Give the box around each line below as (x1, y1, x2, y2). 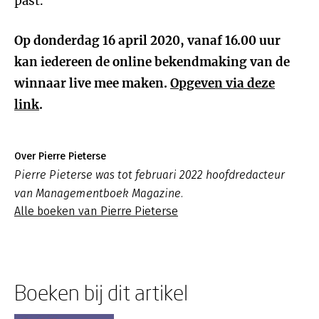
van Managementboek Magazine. (14, 187, 183, 200)
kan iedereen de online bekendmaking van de (14, 54, 290, 70)
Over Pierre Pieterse (14, 150, 106, 162)
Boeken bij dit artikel (14, 280, 188, 305)
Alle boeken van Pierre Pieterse (14, 204, 178, 218)
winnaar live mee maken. (14, 75, 170, 91)
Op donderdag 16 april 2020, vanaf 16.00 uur (14, 33, 281, 48)
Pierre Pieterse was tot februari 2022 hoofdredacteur (14, 168, 285, 182)
